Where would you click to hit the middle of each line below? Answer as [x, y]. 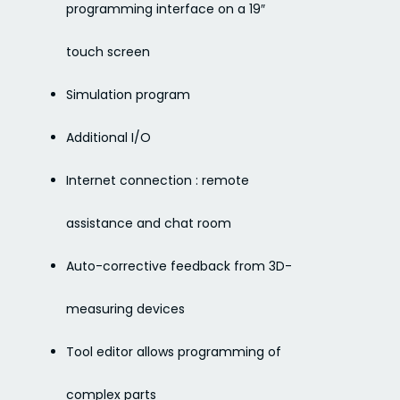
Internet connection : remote [158, 180]
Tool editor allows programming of [174, 351]
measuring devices [126, 308]
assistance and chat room [149, 223]
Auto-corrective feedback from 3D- [179, 266]
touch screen [108, 51]
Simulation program [129, 94]
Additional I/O [109, 137]
